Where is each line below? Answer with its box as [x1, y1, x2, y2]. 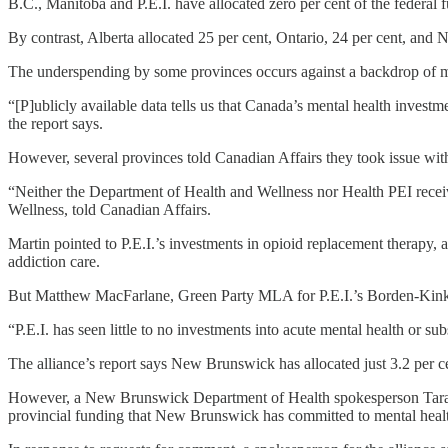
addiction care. [8, 253, 100, 271]
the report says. [8, 115, 103, 133]
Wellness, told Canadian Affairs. [8, 201, 211, 219]
